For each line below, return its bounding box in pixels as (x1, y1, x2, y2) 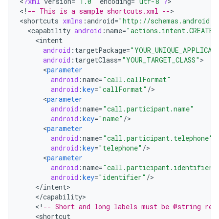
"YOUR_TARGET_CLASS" (122, 55, 200, 65)
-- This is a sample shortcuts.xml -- (28, 6, 170, 16)
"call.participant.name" (103, 104, 194, 113)
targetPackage (75, 45, 126, 55)
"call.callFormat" (103, 75, 171, 84)
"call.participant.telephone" (103, 133, 213, 143)
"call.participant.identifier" (103, 163, 217, 172)
